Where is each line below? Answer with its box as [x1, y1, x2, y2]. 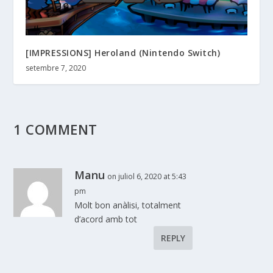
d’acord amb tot [74, 213, 138, 225]
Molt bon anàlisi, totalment [74, 199, 182, 211]
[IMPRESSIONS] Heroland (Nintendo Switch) [26, 47, 221, 59]
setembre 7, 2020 [26, 63, 87, 74]
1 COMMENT [13, 120, 97, 139]
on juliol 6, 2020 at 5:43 [107, 171, 187, 182]
